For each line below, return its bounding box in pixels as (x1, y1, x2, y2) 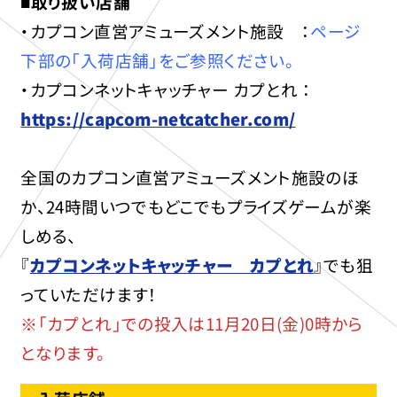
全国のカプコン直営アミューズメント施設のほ (20, 165, 360, 190)
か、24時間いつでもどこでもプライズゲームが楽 (20, 194, 371, 219)
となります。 (20, 340, 106, 365)
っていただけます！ (20, 282, 158, 307)
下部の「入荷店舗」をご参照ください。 (20, 48, 295, 73)
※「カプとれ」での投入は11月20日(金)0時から (20, 311, 363, 336)
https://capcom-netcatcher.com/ (20, 106, 296, 131)
